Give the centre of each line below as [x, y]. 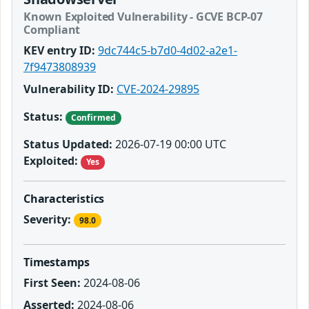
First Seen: [52, 282]
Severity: [47, 219]
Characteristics [64, 198]
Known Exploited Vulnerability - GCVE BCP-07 [143, 17]
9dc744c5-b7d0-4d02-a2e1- [168, 51]
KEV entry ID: [59, 51]
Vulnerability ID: [69, 89]
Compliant [52, 30]
